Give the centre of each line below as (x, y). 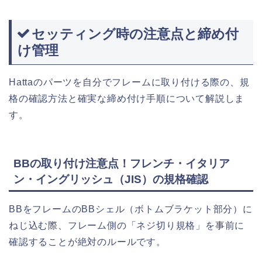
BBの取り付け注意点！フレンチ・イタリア (122, 163)
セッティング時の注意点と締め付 (135, 34)
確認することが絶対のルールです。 (87, 242)
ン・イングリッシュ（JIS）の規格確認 (111, 179)
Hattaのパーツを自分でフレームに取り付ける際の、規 (129, 82)
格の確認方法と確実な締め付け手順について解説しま (127, 99)
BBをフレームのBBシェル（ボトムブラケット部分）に (131, 209)
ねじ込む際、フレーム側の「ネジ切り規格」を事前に (127, 225)
